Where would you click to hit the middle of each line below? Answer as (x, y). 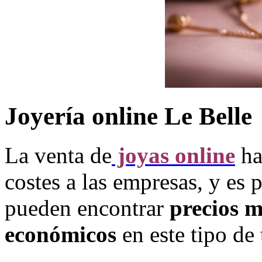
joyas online (173, 155)
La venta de (58, 155)
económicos (61, 234)
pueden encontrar (87, 208)
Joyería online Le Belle (128, 116)
